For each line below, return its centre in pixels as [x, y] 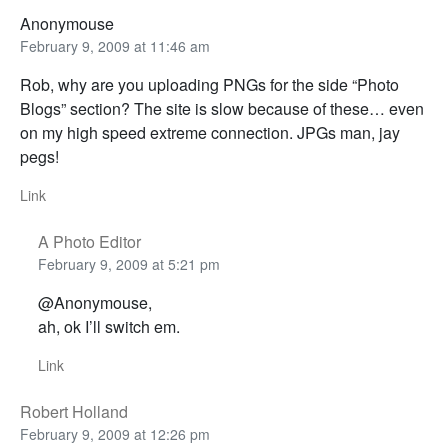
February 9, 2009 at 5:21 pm [128, 264]
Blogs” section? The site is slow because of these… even [222, 109]
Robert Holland [74, 412]
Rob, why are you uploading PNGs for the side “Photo [209, 85]
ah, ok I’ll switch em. [108, 327]
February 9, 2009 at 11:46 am [115, 46]
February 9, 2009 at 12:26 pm [115, 434]
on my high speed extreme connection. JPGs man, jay [210, 133]
